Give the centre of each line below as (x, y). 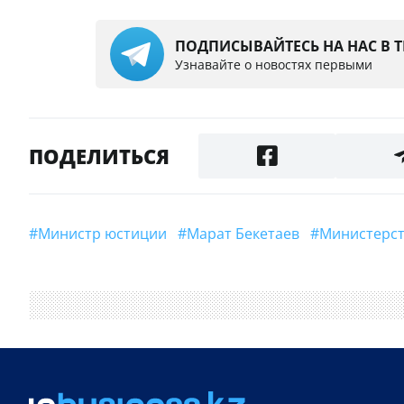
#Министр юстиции (109, 234)
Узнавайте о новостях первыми (274, 64)
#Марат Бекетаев (249, 234)
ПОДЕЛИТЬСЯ (99, 156)
